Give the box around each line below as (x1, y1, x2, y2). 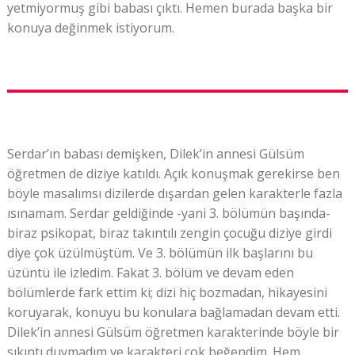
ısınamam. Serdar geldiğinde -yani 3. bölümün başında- (6, 204, 330, 223)
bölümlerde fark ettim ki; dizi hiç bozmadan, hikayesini (6, 284, 327, 302)
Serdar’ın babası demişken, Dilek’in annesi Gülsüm (6, 145, 304, 163)
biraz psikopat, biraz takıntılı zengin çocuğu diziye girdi (6, 224, 332, 242)
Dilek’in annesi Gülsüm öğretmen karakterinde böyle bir (6, 323, 339, 342)
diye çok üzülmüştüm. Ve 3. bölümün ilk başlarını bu (6, 244, 313, 262)
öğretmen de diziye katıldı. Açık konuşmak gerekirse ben (6, 165, 340, 183)
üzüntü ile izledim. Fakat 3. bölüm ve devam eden (6, 264, 294, 282)
